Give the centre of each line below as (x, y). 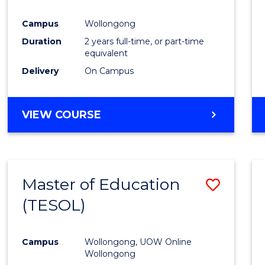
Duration (42, 41)
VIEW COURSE (62, 114)
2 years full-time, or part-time (145, 41)
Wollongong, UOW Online (138, 242)
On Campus (109, 71)
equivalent (106, 53)
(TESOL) (54, 205)
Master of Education (101, 184)
